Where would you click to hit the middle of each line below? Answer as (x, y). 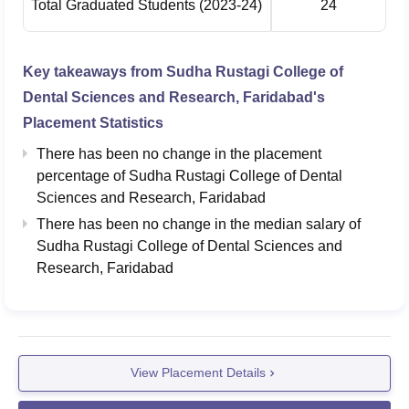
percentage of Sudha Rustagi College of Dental (189, 175)
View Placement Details (198, 373)
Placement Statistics (93, 122)
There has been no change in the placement (179, 153)
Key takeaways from (94, 71)
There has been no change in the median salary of (199, 224)
